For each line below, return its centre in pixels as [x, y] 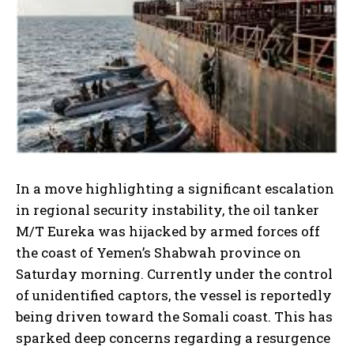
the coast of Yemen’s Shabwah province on [158, 253]
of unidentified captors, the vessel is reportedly [174, 296]
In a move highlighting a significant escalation [175, 189]
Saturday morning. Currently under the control [174, 274]
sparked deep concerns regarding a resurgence [173, 338]
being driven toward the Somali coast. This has [174, 317]
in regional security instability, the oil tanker [168, 210]
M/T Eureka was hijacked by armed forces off [168, 232]
